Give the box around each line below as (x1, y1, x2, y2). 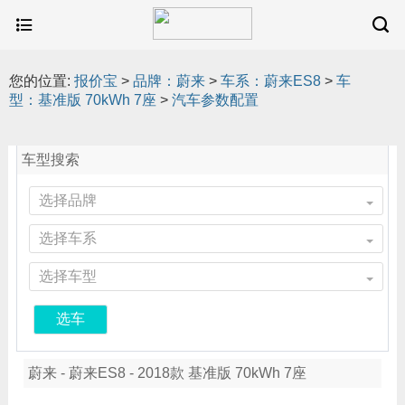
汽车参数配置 (172, 92, 259, 108)
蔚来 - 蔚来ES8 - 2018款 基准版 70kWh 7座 (27, 365, 306, 381)
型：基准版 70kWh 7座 (9, 92, 156, 108)
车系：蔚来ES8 (221, 73, 321, 89)
